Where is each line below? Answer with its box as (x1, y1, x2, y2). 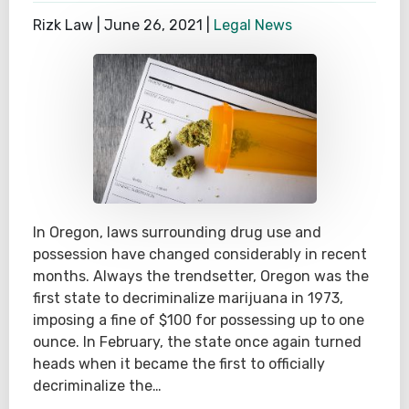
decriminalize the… (33, 376, 162, 394)
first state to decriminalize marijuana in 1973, (33, 288, 343, 307)
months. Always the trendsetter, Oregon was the (33, 267, 369, 285)
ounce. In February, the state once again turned (33, 332, 362, 351)
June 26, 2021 (104, 16, 203, 35)
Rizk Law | (33, 16, 104, 35)
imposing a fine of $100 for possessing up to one (33, 310, 364, 329)
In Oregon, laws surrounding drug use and (33, 223, 321, 241)
